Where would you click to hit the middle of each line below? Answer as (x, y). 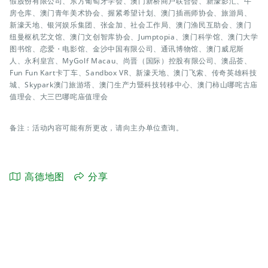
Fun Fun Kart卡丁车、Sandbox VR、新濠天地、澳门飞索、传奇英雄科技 (133, 73)
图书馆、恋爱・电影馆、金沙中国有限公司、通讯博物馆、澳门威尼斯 (127, 49)
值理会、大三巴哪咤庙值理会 (59, 97)
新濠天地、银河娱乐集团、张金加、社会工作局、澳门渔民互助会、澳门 (131, 25)
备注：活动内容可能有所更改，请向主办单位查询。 (97, 128)
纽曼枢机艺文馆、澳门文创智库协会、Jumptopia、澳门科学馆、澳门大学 (134, 37)
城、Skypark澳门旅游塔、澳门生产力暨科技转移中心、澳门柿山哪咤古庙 (134, 85)
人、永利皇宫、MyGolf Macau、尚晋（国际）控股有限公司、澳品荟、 (131, 61)
